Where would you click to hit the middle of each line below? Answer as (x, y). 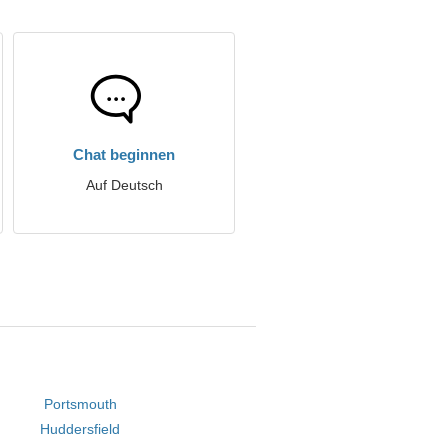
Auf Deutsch (124, 185)
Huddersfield (80, 429)
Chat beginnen (124, 154)
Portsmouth (80, 404)
